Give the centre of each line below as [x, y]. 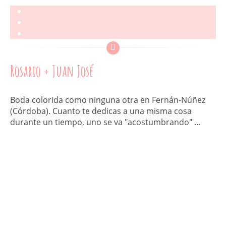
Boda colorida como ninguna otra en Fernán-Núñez [108, 100]
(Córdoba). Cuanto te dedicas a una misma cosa [101, 111]
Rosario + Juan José [52, 71]
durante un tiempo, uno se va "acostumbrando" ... [105, 122]
